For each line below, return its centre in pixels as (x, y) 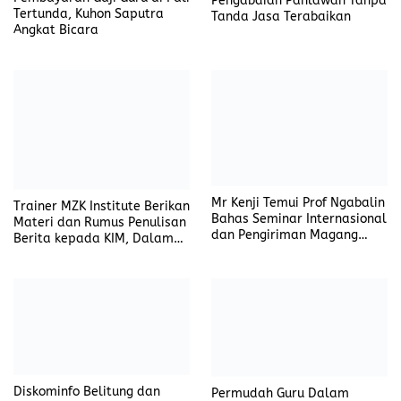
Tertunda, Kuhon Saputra (89, 13)
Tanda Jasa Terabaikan (281, 16)
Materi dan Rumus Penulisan (100, 223)
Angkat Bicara (56, 30)
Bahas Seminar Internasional (299, 219)
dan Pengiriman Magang (285, 235)
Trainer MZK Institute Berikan (102, 207)
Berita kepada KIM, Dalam (94, 239)
